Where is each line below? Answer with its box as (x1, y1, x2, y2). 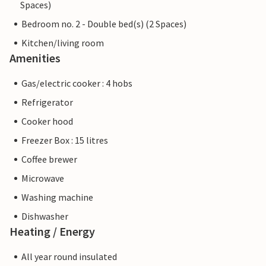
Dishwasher (21, 210, 68, 223)
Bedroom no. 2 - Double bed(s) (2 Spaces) (21, 18, 186, 30)
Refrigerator (21, 96, 73, 109)
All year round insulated (21, 251, 117, 263)
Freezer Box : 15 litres (21, 134, 108, 147)
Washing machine (21, 191, 93, 204)
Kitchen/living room (21, 37, 104, 49)
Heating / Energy (9, 224, 95, 239)
